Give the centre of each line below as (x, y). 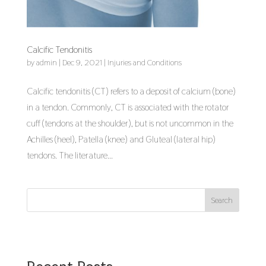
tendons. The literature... (69, 156)
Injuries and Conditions (144, 63)
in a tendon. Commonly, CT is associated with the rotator (128, 107)
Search (222, 200)
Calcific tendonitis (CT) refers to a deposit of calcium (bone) (131, 91)
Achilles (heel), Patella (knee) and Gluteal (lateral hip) (121, 140)
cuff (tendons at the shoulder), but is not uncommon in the (130, 123)
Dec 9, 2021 (82, 63)
